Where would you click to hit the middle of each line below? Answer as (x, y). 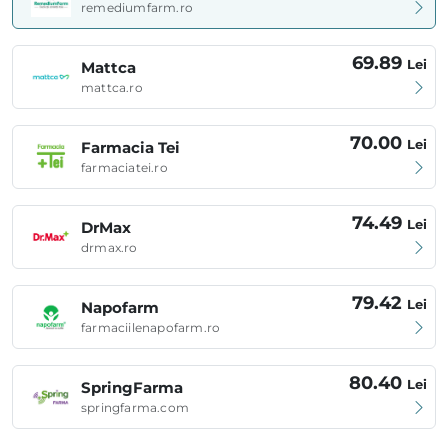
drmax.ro (109, 248)
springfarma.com (135, 408)
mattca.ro (112, 88)
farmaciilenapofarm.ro (151, 328)
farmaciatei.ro (124, 168)
